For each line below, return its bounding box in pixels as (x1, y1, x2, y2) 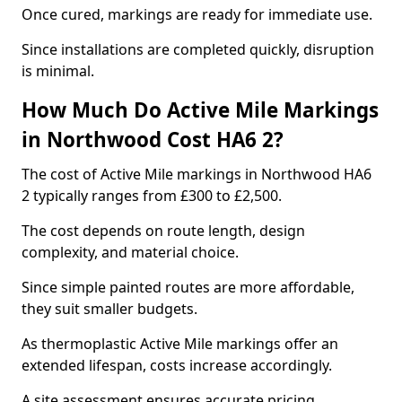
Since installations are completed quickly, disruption (22, 39, 374, 59)
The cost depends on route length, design (22, 221, 305, 240)
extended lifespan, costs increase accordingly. (22, 355, 332, 375)
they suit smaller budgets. (22, 299, 197, 319)
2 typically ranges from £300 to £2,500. (22, 186, 282, 205)
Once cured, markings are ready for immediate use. (22, 4, 372, 24)
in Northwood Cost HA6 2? (22, 126, 284, 153)
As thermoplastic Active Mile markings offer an (22, 334, 338, 354)
